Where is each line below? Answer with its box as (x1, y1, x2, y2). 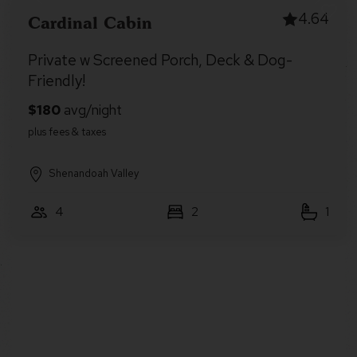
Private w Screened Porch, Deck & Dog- (28, 50, 292, 70)
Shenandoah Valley (49, 167, 139, 180)
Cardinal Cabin (28, 12, 152, 33)
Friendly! (28, 71, 85, 91)
